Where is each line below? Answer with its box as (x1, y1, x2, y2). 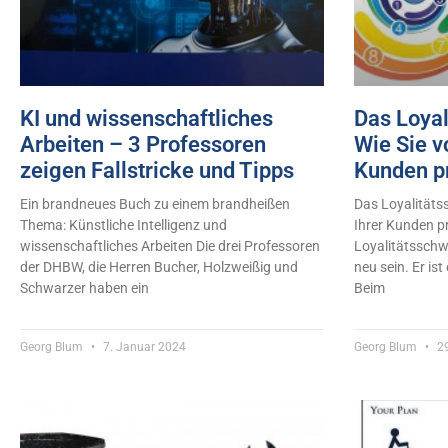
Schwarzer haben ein (20, 279, 149, 296)
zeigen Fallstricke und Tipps (20, 157, 294, 183)
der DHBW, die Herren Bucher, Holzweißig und (20, 258, 298, 275)
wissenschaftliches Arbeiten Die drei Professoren (20, 237, 320, 254)
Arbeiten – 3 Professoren (20, 131, 266, 157)
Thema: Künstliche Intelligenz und (20, 216, 227, 233)
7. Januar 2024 (100, 339, 186, 354)
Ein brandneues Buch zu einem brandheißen (20, 195, 290, 212)
